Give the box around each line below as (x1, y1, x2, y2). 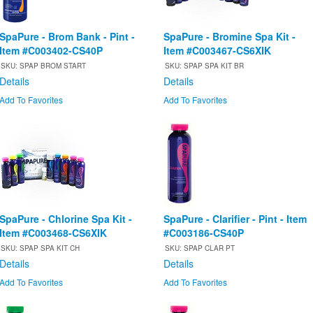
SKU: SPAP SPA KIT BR (165, 61, 244, 71)
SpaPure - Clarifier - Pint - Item (163, 212, 307, 226)
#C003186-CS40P (163, 226, 244, 240)
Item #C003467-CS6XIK (163, 43, 271, 58)
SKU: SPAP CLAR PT (165, 243, 235, 254)
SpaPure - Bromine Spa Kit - (163, 29, 296, 44)
